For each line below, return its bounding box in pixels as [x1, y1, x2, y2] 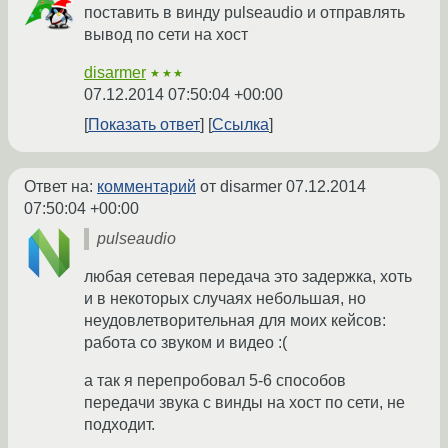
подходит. [84, 416, 155, 434]
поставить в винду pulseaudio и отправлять [84, 4, 405, 22]
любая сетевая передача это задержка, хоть [84, 268, 412, 286]
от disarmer [196, 178, 286, 196]
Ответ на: [24, 178, 97, 196]
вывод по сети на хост [84, 26, 248, 44]
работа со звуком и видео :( [84, 334, 287, 352]
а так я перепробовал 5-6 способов [84, 372, 346, 390]
